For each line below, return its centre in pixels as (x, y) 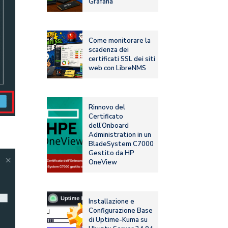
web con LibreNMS (118, 68)
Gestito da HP (112, 153)
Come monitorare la (120, 41)
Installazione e (112, 202)
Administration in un (120, 135)
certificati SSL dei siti (122, 59)
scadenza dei (109, 50)
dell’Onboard (109, 126)
